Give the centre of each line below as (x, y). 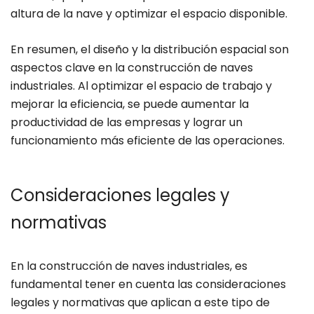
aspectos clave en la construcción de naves (132, 68)
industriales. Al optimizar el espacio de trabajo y (141, 86)
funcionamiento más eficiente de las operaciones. (148, 141)
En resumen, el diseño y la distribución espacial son (150, 50)
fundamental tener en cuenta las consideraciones (148, 285)
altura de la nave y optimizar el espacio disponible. (149, 14)
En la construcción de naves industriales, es (129, 266)
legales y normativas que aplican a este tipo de (140, 303)
